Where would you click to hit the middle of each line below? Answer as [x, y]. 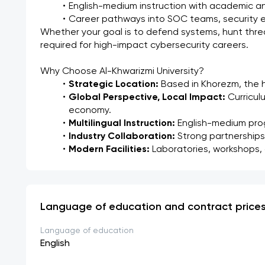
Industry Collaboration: [122, 137]
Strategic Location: [113, 85]
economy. [90, 111]
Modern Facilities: [109, 150]
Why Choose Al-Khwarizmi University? [122, 72]
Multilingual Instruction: [122, 124]
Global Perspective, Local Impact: [147, 98]
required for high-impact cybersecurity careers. [144, 46]
